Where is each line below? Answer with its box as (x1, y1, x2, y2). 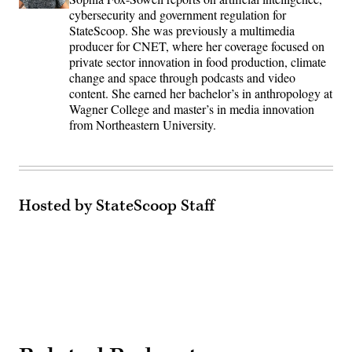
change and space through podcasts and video (69, 69, 295, 86)
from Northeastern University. (69, 116, 216, 134)
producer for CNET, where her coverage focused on (69, 38, 324, 55)
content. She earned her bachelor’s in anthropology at (69, 85, 332, 102)
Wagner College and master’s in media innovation (69, 101, 314, 118)
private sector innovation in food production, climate (69, 53, 326, 71)
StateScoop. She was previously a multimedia (69, 22, 295, 39)
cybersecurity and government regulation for (69, 6, 286, 24)
